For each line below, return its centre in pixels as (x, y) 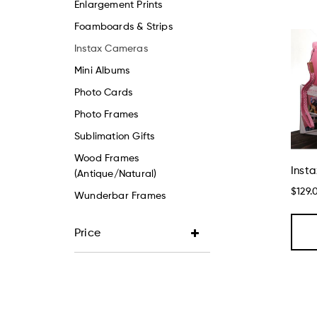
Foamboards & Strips (123, 27)
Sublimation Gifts (115, 137)
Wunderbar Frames (120, 196)
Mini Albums (102, 71)
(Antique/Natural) (116, 174)
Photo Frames (106, 115)
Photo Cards (104, 93)
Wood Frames (107, 159)
